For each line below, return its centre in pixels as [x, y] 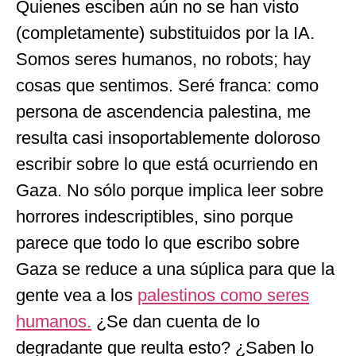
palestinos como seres [223, 295]
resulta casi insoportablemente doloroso [168, 137]
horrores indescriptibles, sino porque [155, 216]
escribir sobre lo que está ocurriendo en [167, 164]
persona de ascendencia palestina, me [163, 111]
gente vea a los [77, 295]
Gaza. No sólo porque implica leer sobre [170, 190]
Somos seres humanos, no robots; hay [163, 59]
